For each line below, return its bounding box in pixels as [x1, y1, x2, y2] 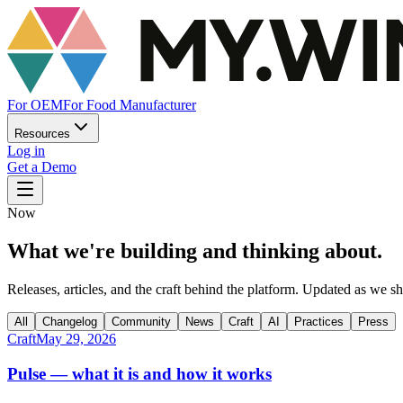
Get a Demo [7, 159, 76, 175]
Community [112, 314, 171, 328]
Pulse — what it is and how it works [7, 363, 272, 383]
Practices [294, 314, 344, 328]
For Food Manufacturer [63, 97, 196, 112]
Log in [7, 143, 45, 158]
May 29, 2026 [36, 330, 116, 346]
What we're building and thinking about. [7, 238, 382, 263]
